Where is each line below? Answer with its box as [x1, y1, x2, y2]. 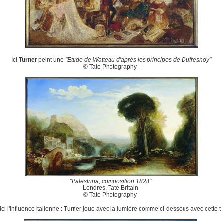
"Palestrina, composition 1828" [70, 178, 151, 184]
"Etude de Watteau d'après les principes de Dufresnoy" [65, 56, 211, 63]
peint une [37, 56, 65, 63]
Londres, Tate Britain [83, 184, 138, 191]
